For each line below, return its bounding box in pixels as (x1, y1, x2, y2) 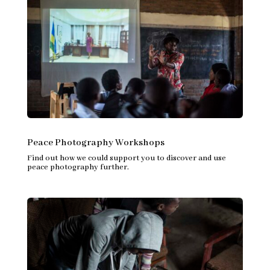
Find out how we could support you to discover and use (27, 152, 226, 163)
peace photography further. (27, 162, 129, 172)
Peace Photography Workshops (27, 136, 165, 149)
